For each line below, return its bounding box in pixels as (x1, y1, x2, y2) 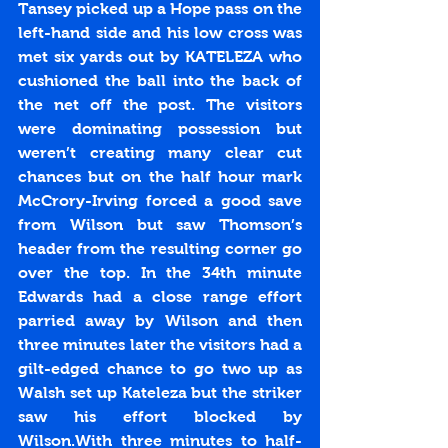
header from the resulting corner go (18, 240, 302, 258)
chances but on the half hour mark (18, 168, 302, 186)
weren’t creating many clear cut (18, 144, 302, 162)
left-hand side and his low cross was (18, 24, 302, 42)
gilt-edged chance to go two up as (18, 360, 302, 378)
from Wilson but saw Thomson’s (18, 216, 302, 234)
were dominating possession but (18, 120, 302, 138)
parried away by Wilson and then (18, 312, 302, 330)
